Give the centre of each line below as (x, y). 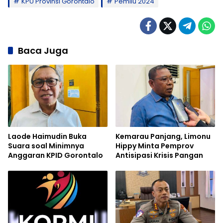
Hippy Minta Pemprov (155, 146)
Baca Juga (43, 50)
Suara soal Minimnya (46, 146)
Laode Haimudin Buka (47, 137)
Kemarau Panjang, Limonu (163, 137)
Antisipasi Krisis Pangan (159, 156)
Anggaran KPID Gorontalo (56, 156)
